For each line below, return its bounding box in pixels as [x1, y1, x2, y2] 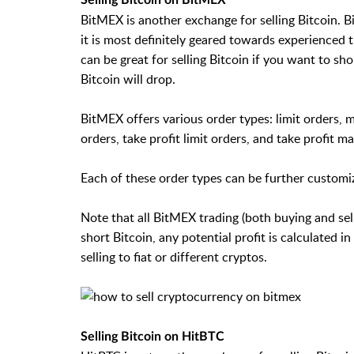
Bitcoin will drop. [81, 70, 175, 88]
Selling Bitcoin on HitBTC [81, 330, 224, 343]
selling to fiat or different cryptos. [81, 247, 267, 265]
